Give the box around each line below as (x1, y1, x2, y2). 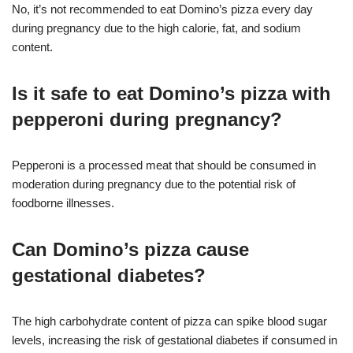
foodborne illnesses (12, 195, 111, 210)
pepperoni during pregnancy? (12, 108, 282, 130)
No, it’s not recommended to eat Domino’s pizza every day (12, 2, 313, 16)
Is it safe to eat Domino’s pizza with (12, 82, 331, 104)
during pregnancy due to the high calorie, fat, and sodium (12, 20, 301, 35)
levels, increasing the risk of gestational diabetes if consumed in (12, 333, 337, 347)
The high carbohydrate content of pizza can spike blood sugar (12, 314, 327, 328)
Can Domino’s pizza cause (12, 238, 249, 260)
